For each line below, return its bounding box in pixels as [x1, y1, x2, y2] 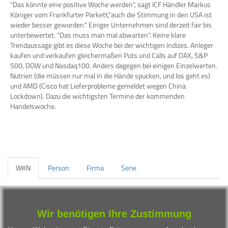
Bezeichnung [58, 207, 98, 218]
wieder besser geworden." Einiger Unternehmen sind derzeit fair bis [10, 19, 212, 30]
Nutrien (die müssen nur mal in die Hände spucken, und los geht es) [10, 70, 210, 81]
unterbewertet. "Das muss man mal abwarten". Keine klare [10, 29, 186, 40]
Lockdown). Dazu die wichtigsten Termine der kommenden [10, 90, 185, 101]
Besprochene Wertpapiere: [8, 188, 90, 199]
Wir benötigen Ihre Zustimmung [37, 208, 191, 219]
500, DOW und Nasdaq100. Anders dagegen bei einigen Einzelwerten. [10, 60, 217, 71]
